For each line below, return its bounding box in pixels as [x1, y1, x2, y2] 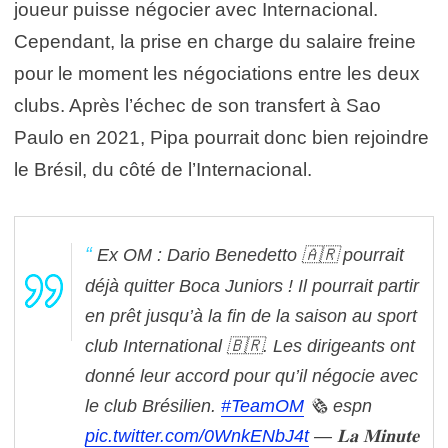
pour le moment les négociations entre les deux [14, 62, 420, 84]
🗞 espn [309, 395, 372, 416]
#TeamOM [221, 395, 304, 416]
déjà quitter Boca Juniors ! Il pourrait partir [85, 275, 419, 296]
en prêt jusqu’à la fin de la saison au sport [85, 305, 417, 326]
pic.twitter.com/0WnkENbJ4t [85, 425, 309, 446]
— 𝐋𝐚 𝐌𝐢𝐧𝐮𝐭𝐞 [314, 425, 419, 446]
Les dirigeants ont [273, 335, 415, 356]
